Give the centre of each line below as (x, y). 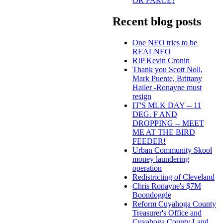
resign (142, 96)
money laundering (161, 159)
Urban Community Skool (172, 150)
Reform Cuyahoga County (174, 204)
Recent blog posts (157, 21)
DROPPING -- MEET (168, 123)
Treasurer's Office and (167, 213)
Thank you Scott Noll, (167, 69)
